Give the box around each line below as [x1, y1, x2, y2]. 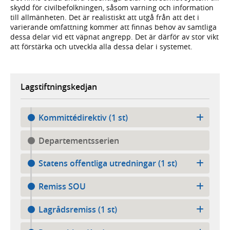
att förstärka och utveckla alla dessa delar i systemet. [10, 41, 193, 51]
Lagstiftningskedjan [21, 81, 97, 92]
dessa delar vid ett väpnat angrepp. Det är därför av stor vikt [10, 31, 219, 42]
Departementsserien [38, 135, 119, 146]
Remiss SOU [38, 181, 86, 193]
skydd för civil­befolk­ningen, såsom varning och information [10, 2, 214, 12]
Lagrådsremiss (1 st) [38, 203, 117, 215]
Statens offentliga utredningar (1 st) [38, 158, 177, 169]
